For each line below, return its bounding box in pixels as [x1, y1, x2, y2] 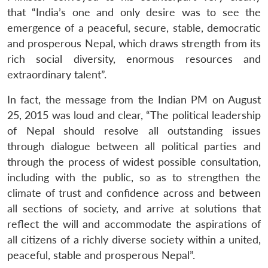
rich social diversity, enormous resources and [7, 52, 261, 65]
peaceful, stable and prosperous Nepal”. [7, 248, 195, 261]
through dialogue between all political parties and [7, 139, 261, 153]
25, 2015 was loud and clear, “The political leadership [7, 108, 261, 121]
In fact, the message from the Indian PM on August [7, 93, 261, 106]
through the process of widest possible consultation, [7, 155, 261, 168]
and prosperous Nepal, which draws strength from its [7, 36, 261, 50]
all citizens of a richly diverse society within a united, [7, 233, 261, 246]
